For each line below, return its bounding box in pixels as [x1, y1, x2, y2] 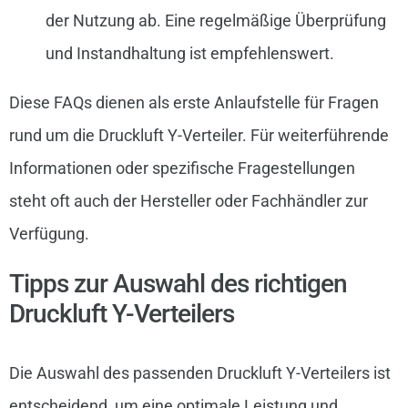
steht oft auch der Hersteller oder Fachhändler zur [8, 190, 368, 210]
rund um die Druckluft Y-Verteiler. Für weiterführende [8, 125, 389, 145]
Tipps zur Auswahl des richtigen [8, 268, 347, 299]
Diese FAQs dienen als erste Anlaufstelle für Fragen [8, 92, 379, 112]
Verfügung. [8, 223, 89, 243]
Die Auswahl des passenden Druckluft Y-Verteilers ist [8, 362, 391, 382]
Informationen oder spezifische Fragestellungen [8, 158, 355, 178]
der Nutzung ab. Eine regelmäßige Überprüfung [45, 10, 386, 30]
